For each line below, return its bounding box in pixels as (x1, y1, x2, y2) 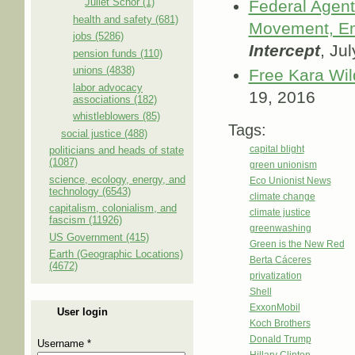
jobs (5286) (73, 30, 124, 42)
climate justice (249, 206, 311, 218)
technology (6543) (49, 185, 131, 197)
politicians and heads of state (49, 144, 184, 156)
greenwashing (249, 222, 311, 234)
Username (37, 337, 87, 349)
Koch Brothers (249, 317, 311, 329)
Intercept (248, 41, 320, 61)
